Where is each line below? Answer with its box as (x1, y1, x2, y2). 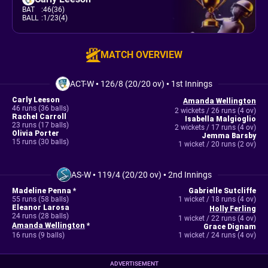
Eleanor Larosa (12, 203, 69, 212)
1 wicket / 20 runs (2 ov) (178, 140, 256, 148)
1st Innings (171, 79, 212, 89)
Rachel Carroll (12, 112, 66, 121)
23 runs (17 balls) (12, 121, 69, 129)
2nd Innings (167, 170, 212, 179)
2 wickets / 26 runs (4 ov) (174, 106, 256, 115)
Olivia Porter (12, 129, 59, 138)
